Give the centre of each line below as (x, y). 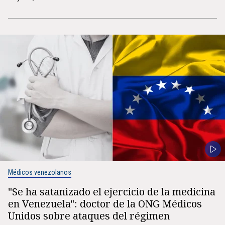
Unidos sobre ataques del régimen (89, 216)
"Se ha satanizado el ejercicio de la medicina (112, 192)
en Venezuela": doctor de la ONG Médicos (105, 204)
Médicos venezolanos (40, 172)
